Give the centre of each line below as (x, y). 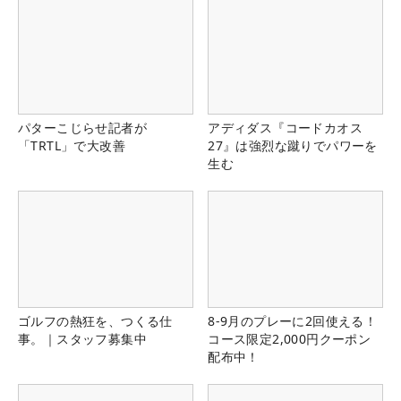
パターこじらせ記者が (82, 128)
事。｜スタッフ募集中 (82, 339)
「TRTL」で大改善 (72, 146)
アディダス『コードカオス (285, 128)
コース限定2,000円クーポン (290, 339)
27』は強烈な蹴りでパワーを (293, 146)
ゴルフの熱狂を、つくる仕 (95, 321)
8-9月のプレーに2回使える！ (293, 321)
